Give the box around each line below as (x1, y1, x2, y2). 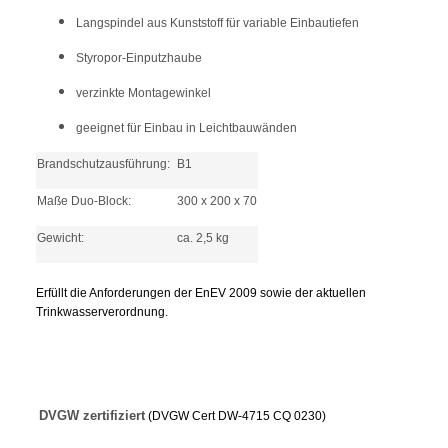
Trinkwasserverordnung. (36, 304, 168, 319)
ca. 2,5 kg (177, 230, 229, 245)
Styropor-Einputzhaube (76, 50, 202, 65)
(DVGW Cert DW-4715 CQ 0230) (148, 409, 326, 424)
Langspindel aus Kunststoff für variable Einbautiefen (76, 15, 359, 30)
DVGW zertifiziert (39, 408, 145, 424)
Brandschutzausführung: (37, 156, 170, 171)
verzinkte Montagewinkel (76, 85, 211, 100)
